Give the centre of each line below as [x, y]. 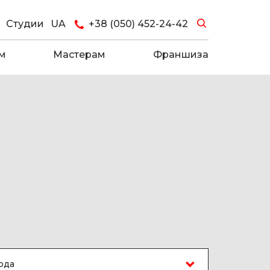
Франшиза [181, 54]
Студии [25, 24]
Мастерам [80, 54]
